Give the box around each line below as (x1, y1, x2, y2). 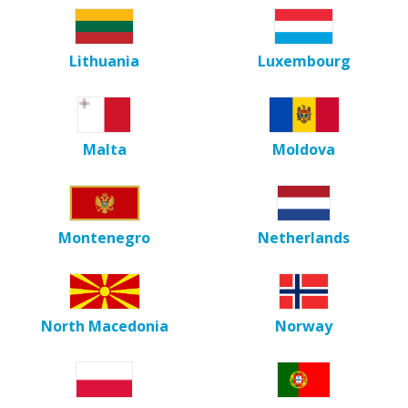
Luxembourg (257, 50, 351, 71)
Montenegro (58, 227, 150, 248)
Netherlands (258, 227, 350, 248)
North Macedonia (40, 315, 168, 336)
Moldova (272, 138, 335, 159)
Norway (275, 315, 332, 336)
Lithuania (69, 50, 139, 71)
